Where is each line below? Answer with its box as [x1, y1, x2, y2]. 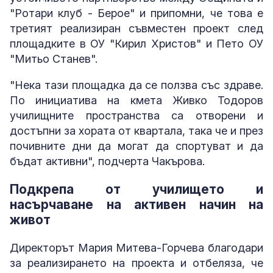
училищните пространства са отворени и [10, 108, 263, 122]
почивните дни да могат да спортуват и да [10, 139, 263, 152]
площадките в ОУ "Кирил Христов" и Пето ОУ [10, 37, 263, 50]
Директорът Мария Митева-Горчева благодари [10, 241, 263, 254]
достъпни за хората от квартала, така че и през [10, 124, 263, 137]
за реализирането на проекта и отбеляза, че [10, 256, 263, 269]
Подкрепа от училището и [10, 181, 263, 197]
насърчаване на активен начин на [10, 196, 263, 212]
